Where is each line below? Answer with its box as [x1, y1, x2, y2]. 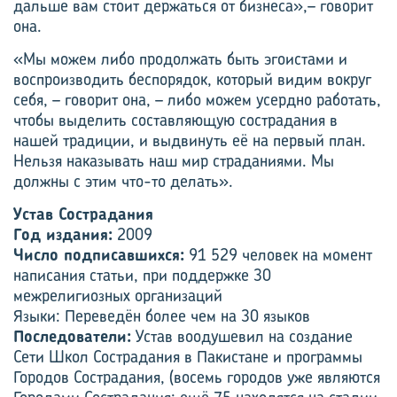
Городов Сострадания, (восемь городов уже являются [13, 366, 380, 388]
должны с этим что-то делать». [13, 170, 233, 192]
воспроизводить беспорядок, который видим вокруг [13, 68, 371, 90]
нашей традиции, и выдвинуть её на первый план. [13, 129, 366, 152]
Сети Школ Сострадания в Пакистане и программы [13, 346, 362, 368]
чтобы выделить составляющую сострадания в [13, 109, 338, 131]
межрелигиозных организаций [13, 284, 222, 307]
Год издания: [13, 223, 113, 245]
